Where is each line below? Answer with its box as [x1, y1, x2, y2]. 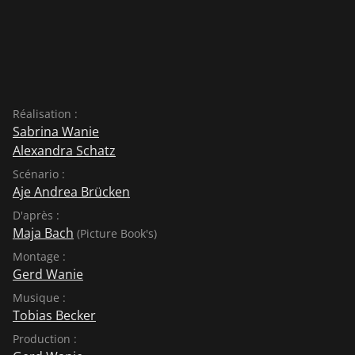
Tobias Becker [13, 306, 96, 324]
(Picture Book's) [74, 225, 157, 241]
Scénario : [13, 166, 65, 181]
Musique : [13, 289, 66, 305]
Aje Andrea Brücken [13, 182, 130, 200]
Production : [13, 330, 77, 346]
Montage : [13, 248, 66, 264]
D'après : [13, 207, 59, 223]
